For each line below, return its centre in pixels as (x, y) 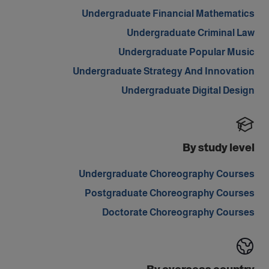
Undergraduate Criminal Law (191, 33)
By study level (219, 148)
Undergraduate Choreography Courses (167, 174)
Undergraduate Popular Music (186, 52)
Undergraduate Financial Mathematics (168, 14)
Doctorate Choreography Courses (178, 212)
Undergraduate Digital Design (188, 90)
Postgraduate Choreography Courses (170, 193)
